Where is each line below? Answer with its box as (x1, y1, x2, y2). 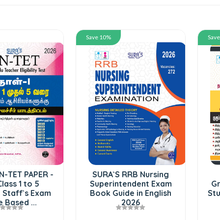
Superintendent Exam (89, 178, 172, 189)
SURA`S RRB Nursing (92, 169, 169, 179)
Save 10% (86, 33, 111, 41)
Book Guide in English (90, 188, 171, 198)
